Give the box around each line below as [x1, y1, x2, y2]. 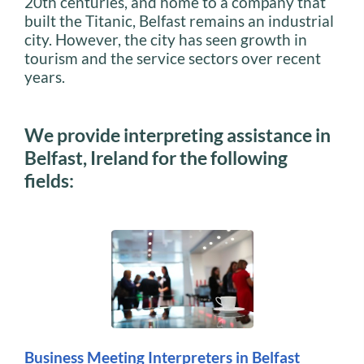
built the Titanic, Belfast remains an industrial [24, 11, 334, 31]
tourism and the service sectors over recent [24, 49, 321, 68]
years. [24, 67, 65, 87]
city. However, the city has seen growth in [24, 30, 307, 50]
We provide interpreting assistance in [24, 123, 331, 147]
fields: [24, 169, 74, 193]
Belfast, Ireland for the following [24, 146, 288, 170]
